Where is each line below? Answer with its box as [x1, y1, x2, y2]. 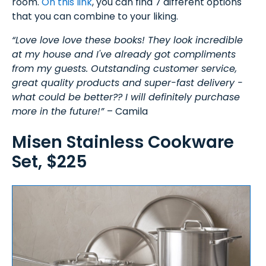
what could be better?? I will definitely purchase [12, 90, 240, 104]
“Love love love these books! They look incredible [12, 33, 243, 47]
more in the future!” [12, 104, 107, 118]
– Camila [107, 104, 148, 118]
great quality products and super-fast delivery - [12, 75, 243, 90]
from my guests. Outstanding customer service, [12, 61, 237, 75]
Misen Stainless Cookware [12, 131, 234, 154]
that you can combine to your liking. [12, 9, 178, 23]
